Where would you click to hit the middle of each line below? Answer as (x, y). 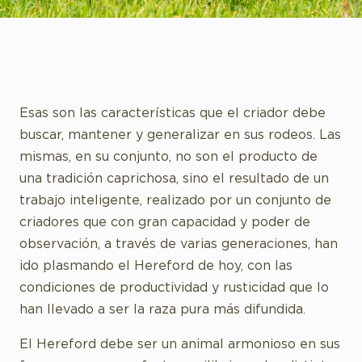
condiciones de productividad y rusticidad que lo (174, 288)
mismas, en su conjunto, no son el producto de (168, 157)
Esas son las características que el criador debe (173, 114)
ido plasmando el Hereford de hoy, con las (156, 266)
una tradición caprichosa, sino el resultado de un (174, 179)
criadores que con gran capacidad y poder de (165, 223)
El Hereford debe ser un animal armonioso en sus (180, 345)
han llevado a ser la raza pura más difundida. (162, 310)
